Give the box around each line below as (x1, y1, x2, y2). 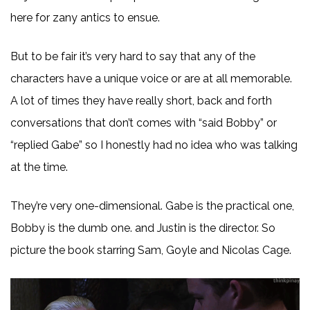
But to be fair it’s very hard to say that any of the (10, 49, 255, 63)
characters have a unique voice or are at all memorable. (10, 71, 292, 85)
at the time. (10, 160, 68, 174)
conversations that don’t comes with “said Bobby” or (10, 116, 277, 129)
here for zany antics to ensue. (10, 10, 160, 24)
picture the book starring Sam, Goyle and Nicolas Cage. (10, 243, 291, 257)
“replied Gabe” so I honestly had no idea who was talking (10, 138, 298, 152)
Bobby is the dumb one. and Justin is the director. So (10, 221, 275, 235)
